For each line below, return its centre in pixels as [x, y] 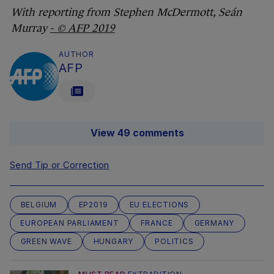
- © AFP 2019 [83, 28]
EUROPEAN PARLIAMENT [70, 223]
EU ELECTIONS [159, 204]
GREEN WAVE [46, 241]
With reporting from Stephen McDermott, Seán [127, 12]
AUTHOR [76, 54]
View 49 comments [137, 132]
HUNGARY [113, 241]
